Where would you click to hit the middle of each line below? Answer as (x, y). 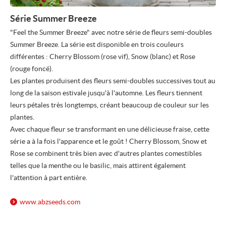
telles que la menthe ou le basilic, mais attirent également (98, 166)
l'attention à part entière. (49, 178)
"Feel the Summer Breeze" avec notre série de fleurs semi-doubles (111, 33)
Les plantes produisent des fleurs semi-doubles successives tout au (113, 81)
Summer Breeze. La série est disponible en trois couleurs (97, 45)
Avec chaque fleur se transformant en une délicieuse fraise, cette (110, 129)
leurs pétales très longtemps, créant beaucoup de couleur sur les (109, 105)
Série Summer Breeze (53, 19)
